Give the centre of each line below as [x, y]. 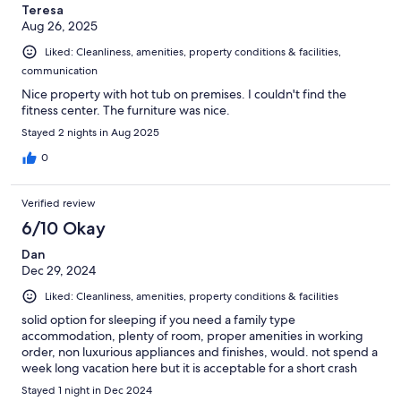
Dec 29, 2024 [59, 270]
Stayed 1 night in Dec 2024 [87, 390]
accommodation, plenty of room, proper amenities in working [192, 335]
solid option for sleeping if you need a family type [158, 319]
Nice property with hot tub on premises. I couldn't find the [184, 94]
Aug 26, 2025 [60, 26]
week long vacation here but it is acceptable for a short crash [189, 367]
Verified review [59, 203]
